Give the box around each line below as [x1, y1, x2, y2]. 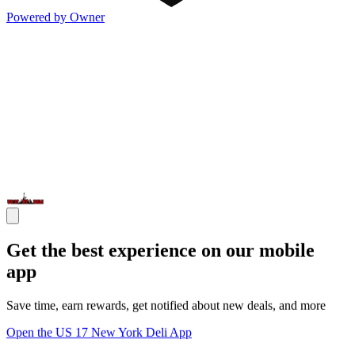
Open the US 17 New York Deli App [6, 325, 192, 339]
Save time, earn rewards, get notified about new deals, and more [6, 298, 326, 312]
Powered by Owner [6, 10, 105, 25]
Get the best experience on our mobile [6, 240, 315, 261]
